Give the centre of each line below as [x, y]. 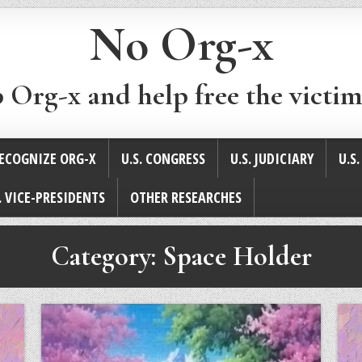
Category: [106, 257]
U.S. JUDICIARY [272, 159]
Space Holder [237, 257]
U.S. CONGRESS [163, 159]
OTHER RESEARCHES [186, 198]
